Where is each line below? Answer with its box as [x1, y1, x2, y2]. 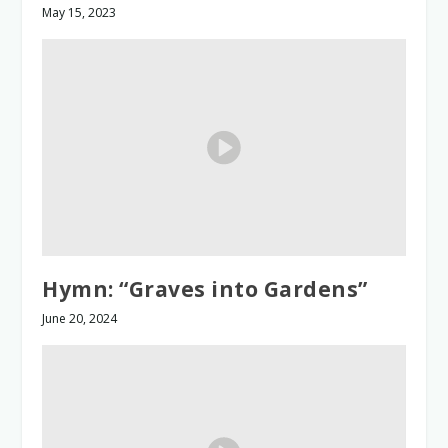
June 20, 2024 [42, 310, 118, 328]
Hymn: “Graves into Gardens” [42, 275, 368, 304]
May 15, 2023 [42, 3, 117, 21]
